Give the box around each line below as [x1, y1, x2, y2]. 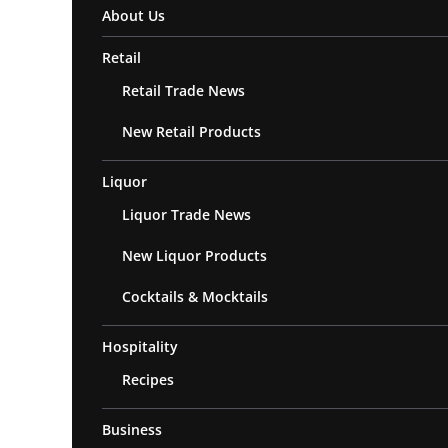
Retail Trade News [122, 80, 245, 100]
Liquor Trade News [122, 204, 251, 224]
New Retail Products [122, 121, 261, 141]
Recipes [122, 369, 174, 389]
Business [102, 419, 162, 439]
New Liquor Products [122, 245, 267, 265]
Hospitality [102, 336, 178, 356]
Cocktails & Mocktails [122, 286, 268, 306]
